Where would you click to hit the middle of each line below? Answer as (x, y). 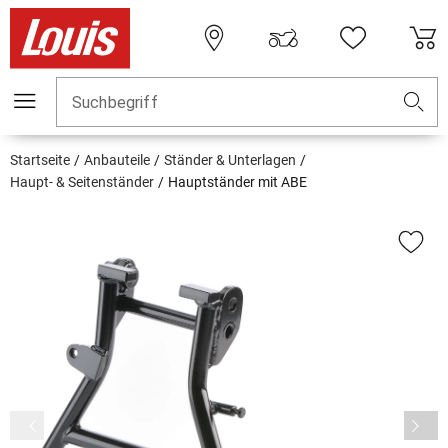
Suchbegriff (115, 103)
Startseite (40, 160)
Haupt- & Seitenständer (82, 182)
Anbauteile (117, 160)
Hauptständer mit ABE (237, 182)
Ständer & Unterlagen (230, 160)
